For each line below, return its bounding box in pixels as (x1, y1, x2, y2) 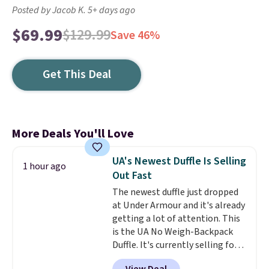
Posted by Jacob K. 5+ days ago (12, 4, 135, 17)
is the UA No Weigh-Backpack (112, 225, 233, 238)
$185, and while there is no (112, 252, 220, 265)
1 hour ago (23, 160, 66, 173)
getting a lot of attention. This (112, 212, 240, 225)
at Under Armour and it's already (112, 199, 245, 212)
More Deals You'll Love (12, 125, 134, 142)
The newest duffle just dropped (112, 186, 238, 199)
